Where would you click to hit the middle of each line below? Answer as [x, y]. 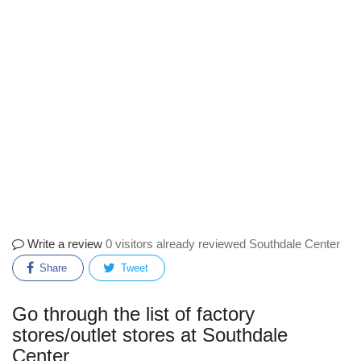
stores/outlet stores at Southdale [150, 335]
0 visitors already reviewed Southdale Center [223, 244]
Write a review [63, 244]
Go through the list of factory [133, 314]
